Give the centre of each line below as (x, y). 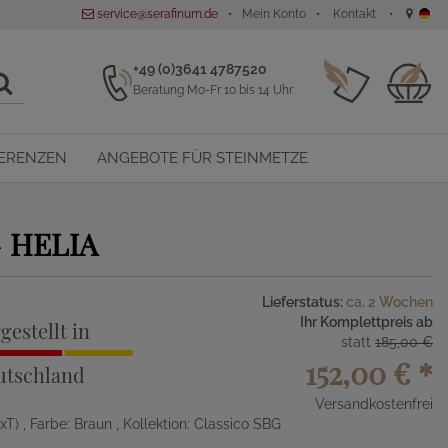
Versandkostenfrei (374, 404)
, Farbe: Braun (69, 424)
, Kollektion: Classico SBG (198, 424)
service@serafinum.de (156, 14)
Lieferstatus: (304, 302)
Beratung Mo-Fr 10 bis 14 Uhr (213, 90)
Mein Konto (274, 14)
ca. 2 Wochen (389, 302)
